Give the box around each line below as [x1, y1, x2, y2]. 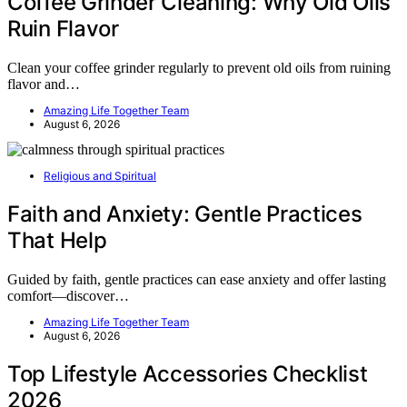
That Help [7, 226, 107, 253]
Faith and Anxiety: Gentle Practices [7, 200, 362, 227]
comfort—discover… [7, 287, 129, 303]
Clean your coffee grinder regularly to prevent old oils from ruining [7, 59, 391, 75]
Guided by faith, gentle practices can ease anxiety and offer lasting [7, 271, 386, 287]
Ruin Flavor [7, 15, 119, 43]
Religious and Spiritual [44, 168, 156, 183]
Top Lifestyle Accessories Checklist [7, 360, 368, 387]
